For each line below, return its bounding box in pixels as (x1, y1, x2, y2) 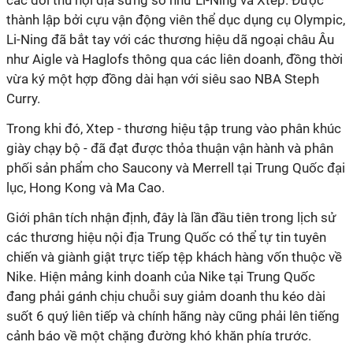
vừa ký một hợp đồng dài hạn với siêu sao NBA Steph (6, 71, 319, 87)
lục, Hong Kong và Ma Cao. (6, 180, 165, 195)
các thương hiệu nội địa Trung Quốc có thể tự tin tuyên (6, 229, 326, 245)
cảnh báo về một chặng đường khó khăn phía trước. (6, 328, 311, 344)
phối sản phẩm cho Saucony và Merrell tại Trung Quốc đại (6, 160, 345, 176)
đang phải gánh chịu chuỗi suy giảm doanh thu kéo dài (6, 288, 325, 304)
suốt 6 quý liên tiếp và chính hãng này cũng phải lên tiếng (6, 308, 340, 324)
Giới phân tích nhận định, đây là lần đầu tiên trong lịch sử (6, 210, 336, 225)
